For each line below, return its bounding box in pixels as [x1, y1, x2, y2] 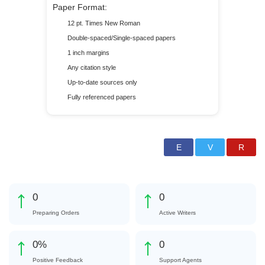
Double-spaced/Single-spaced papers [67, 34, 176, 41]
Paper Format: [53, 2, 107, 12]
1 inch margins [67, 49, 109, 56]
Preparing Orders [33, 209, 79, 216]
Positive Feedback [33, 257, 83, 263]
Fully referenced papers [67, 93, 136, 101]
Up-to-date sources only [67, 79, 137, 86]
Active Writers [159, 209, 196, 216]
